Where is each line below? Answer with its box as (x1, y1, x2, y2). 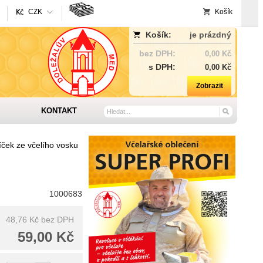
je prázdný (190, 30, 231, 39)
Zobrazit (195, 82, 223, 90)
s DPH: (149, 62, 176, 72)
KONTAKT (41, 106, 77, 115)
